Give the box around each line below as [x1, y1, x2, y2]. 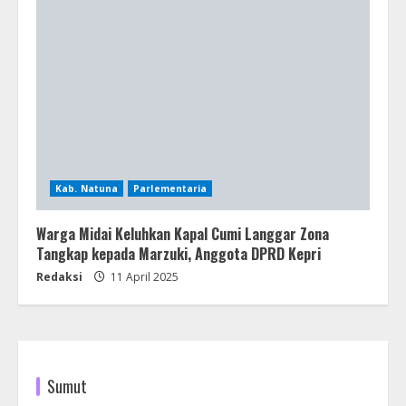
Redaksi [36, 268, 82, 285]
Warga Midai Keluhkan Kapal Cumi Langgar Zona [36, 222, 329, 245]
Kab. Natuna [55, 181, 119, 195]
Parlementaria [133, 181, 208, 195]
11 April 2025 [108, 268, 179, 285]
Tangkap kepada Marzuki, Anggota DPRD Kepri [36, 242, 321, 265]
